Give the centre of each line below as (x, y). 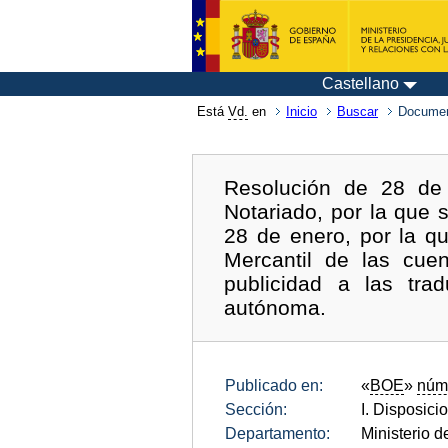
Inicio (301, 111)
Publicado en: (274, 385)
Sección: (256, 409)
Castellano (360, 83)
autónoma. (275, 307)
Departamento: (277, 433)
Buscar (357, 111)
